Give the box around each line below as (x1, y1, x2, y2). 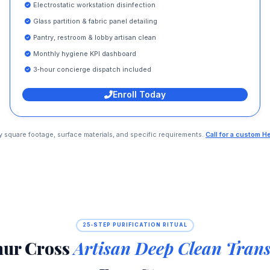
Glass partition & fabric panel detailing (33, 17, 157, 26)
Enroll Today (112, 89, 166, 100)
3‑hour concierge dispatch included (33, 65, 151, 74)
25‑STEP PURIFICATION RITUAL (83, 222, 187, 228)
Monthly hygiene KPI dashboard (33, 49, 136, 58)
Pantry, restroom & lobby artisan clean (33, 33, 156, 42)
